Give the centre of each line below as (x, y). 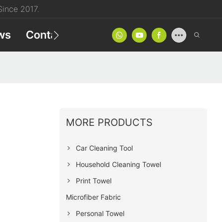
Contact (47, 35)
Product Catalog (125, 35)
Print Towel (93, 180)
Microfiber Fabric (93, 197)
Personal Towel (100, 213)
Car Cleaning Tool (104, 148)
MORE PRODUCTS (109, 122)
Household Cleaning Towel (118, 164)
